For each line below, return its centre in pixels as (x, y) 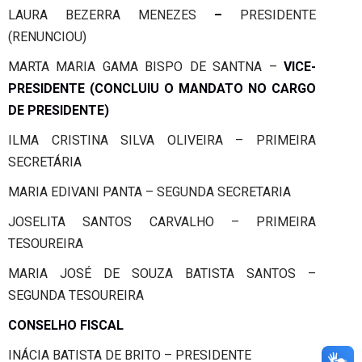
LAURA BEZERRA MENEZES (111, 15)
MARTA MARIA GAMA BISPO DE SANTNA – (146, 66)
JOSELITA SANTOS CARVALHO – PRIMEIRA (162, 221)
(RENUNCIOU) (47, 36)
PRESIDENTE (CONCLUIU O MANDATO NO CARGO (162, 88)
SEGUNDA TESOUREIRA (76, 295)
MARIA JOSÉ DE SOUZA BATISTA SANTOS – (162, 273)
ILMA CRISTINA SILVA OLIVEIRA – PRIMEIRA (162, 140)
